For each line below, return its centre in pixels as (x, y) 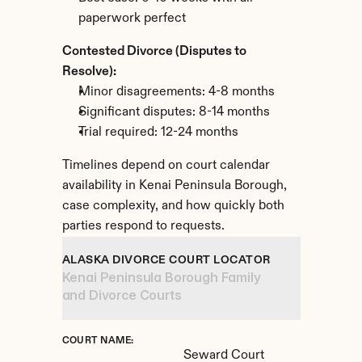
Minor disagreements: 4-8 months (176, 92)
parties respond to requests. (143, 226)
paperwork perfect (132, 19)
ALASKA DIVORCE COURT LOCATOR (166, 260)
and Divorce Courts (122, 295)
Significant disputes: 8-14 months (174, 112)
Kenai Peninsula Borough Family (161, 277)
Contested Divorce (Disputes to (154, 52)
